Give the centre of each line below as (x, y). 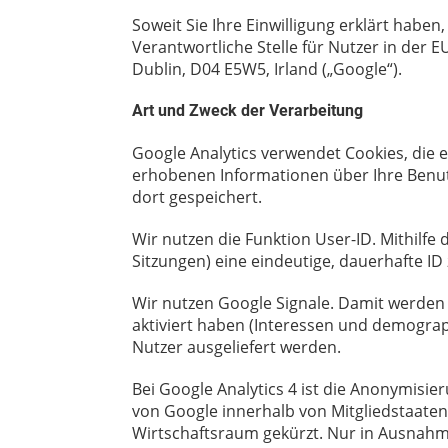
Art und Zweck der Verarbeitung (247, 110)
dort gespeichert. (197, 196)
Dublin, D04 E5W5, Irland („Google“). (267, 68)
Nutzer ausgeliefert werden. (236, 346)
